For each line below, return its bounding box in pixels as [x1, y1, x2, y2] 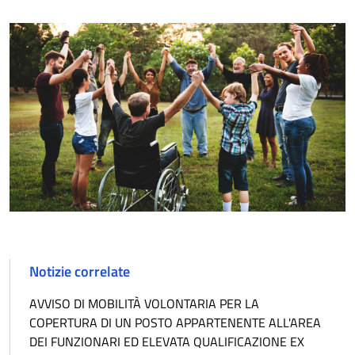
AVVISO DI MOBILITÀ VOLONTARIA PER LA [29, 294, 259, 314]
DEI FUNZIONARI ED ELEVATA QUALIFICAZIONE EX [29, 332, 304, 352]
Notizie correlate [29, 261, 130, 283]
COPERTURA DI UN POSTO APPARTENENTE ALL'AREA [29, 313, 321, 333]
